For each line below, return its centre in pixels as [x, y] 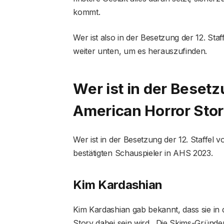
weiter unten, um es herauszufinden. [140, 51]
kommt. [87, 12]
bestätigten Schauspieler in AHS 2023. [143, 153]
